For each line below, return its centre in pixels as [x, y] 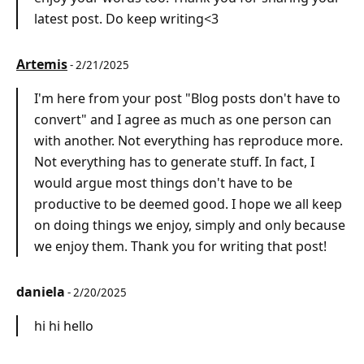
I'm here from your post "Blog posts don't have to [187, 99]
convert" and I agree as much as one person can [183, 120]
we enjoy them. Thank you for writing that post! [180, 247]
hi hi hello [64, 326]
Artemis [42, 65]
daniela [41, 292]
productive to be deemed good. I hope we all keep [188, 204]
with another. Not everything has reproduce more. [188, 141]
